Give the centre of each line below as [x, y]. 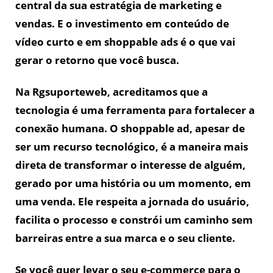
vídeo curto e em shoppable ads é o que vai [125, 42]
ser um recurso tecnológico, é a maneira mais [132, 147]
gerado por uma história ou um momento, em [133, 183]
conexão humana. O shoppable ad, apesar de [130, 129]
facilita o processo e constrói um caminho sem [134, 220]
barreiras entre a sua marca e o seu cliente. [125, 238]
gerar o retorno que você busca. [97, 60]
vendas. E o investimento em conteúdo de [122, 24]
